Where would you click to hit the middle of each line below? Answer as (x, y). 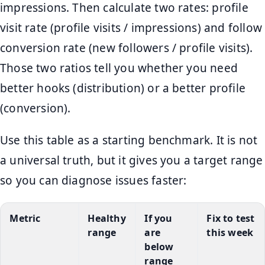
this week (230, 232)
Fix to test (231, 218)
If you (159, 218)
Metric (25, 218)
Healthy (107, 218)
